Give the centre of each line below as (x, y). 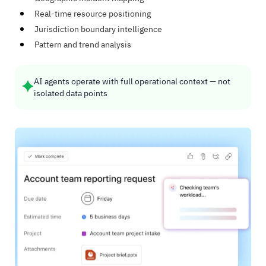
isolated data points (71, 94)
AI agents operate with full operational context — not (132, 82)
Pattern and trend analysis (83, 45)
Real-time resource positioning (93, 14)
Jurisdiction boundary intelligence (98, 29)
